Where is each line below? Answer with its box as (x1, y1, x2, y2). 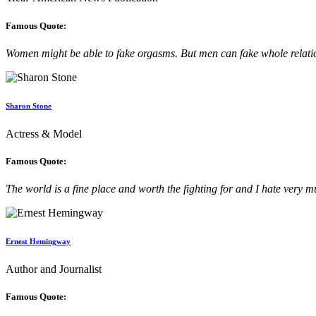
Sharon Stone (6, 101, 51, 110)
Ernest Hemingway (6, 236, 71, 245)
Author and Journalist (6, 262, 102, 275)
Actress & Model (6, 127, 82, 140)
